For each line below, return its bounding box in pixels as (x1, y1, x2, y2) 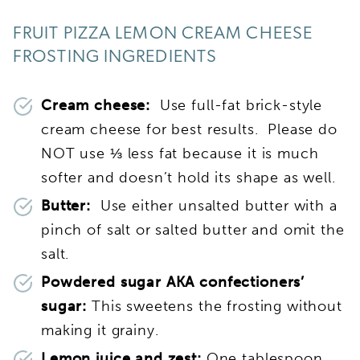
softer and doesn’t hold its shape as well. (41, 168, 336, 186)
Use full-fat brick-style (159, 96, 323, 114)
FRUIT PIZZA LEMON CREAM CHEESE (13, 24, 313, 43)
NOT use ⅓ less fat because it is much (41, 144, 319, 162)
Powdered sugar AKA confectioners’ (41, 272, 305, 291)
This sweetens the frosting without (91, 297, 342, 315)
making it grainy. (41, 321, 164, 339)
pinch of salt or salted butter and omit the (41, 220, 345, 239)
